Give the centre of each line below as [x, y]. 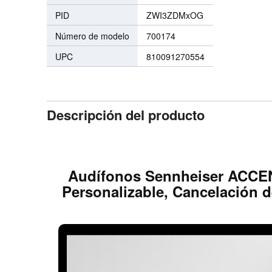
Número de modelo [93, 36]
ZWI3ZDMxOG [175, 15]
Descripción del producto [126, 115]
